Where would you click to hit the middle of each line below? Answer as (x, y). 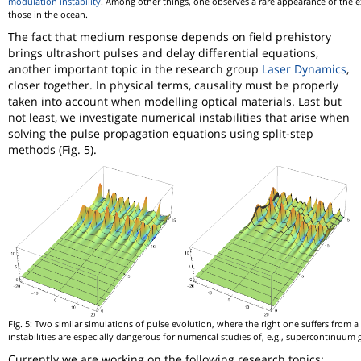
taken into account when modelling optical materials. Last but (175, 101)
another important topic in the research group (135, 68)
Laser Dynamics (304, 68)
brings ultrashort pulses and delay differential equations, (163, 52)
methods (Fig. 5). (52, 149)
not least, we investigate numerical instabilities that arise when (179, 117)
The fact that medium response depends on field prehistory (170, 36)
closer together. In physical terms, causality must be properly (173, 85)
